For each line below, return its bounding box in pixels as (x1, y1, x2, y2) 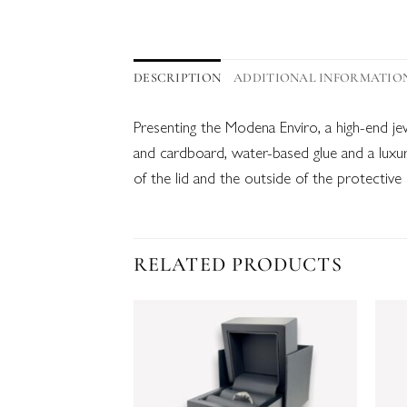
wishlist (310, 361, 344, 378)
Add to (311, 346, 342, 363)
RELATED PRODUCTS (134, 252, 342, 276)
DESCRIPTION (134, 70, 222, 86)
